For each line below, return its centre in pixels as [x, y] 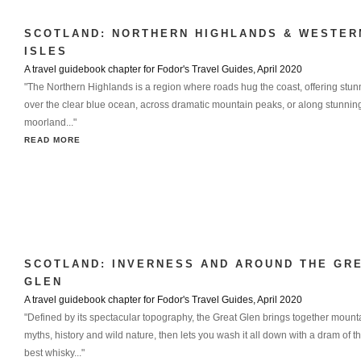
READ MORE [52, 140]
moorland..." [50, 122]
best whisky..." [54, 353]
